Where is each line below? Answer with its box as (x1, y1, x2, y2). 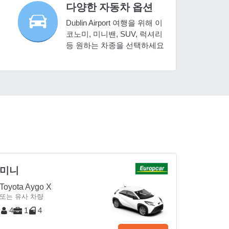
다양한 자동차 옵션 (66, 1, 153, 14)
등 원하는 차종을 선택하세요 (66, 41, 165, 50)
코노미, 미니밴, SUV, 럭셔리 (66, 30, 163, 39)
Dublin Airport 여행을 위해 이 (66, 18, 163, 28)
